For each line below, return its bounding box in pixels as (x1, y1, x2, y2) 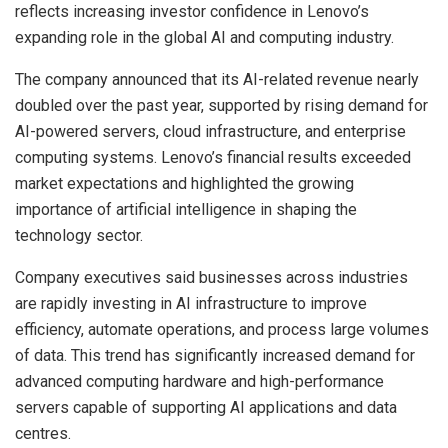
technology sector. (15, 225, 143, 245)
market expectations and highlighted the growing (15, 173, 354, 193)
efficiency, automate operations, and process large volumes (15, 319, 429, 339)
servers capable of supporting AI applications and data (15, 397, 397, 417)
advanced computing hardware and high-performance (15, 371, 384, 391)
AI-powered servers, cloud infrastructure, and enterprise (15, 121, 406, 141)
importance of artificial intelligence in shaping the (15, 199, 357, 219)
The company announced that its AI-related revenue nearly (15, 69, 419, 89)
